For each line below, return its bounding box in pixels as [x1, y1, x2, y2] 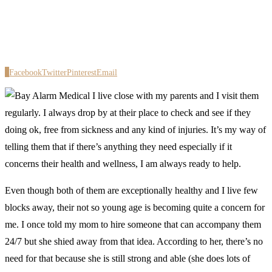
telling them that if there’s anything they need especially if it [5, 141, 232, 152]
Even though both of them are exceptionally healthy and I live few [5, 185, 258, 195]
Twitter [42, 67, 67, 77]
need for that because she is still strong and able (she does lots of [5, 253, 250, 263]
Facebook [9, 67, 42, 77]
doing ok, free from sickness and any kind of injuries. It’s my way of [5, 124, 266, 135]
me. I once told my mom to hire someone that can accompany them [5, 219, 261, 229]
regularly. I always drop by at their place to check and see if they [5, 107, 251, 118]
